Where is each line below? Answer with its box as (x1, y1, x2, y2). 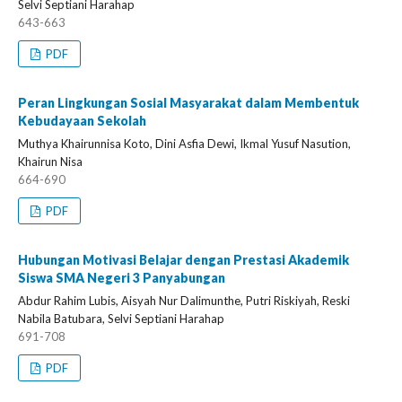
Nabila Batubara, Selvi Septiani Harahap (18, 311, 224, 326)
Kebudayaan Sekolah (18, 113, 146, 128)
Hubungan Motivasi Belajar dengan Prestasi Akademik (18, 252, 349, 267)
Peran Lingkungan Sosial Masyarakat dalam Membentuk (18, 95, 359, 110)
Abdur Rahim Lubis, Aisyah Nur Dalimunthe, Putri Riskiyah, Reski (18, 293, 350, 308)
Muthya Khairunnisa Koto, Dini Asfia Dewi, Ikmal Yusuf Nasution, (18, 136, 351, 151)
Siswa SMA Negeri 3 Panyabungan (18, 270, 225, 285)
